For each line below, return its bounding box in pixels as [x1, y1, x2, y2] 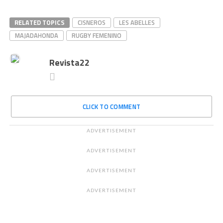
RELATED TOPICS [14, 17, 65, 27]
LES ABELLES [118, 17, 155, 27]
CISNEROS [77, 17, 106, 27]
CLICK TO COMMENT [82, 102, 141, 111]
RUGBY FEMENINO [71, 30, 121, 40]
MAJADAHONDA [14, 30, 58, 40]
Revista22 [49, 56, 90, 69]
